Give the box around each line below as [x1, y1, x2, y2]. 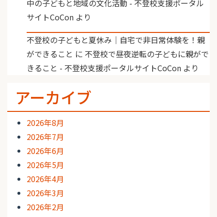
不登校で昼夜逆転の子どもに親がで [85, 48, 209, 60]
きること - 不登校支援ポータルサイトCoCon [27, 62, 181, 74]
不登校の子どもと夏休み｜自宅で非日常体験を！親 [27, 34, 205, 46]
